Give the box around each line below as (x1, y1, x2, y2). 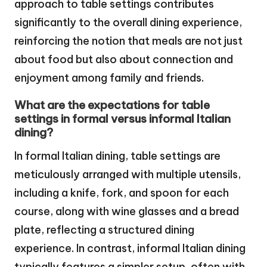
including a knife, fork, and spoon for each (14, 186, 229, 200)
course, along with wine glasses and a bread (14, 204, 239, 219)
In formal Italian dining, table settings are (14, 149, 221, 163)
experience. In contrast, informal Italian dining (14, 241, 246, 256)
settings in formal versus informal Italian (14, 111, 231, 126)
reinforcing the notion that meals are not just (14, 33, 243, 48)
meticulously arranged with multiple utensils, (14, 167, 241, 182)
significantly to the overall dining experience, (14, 15, 242, 29)
